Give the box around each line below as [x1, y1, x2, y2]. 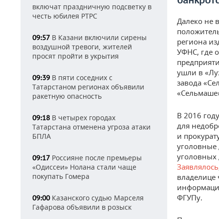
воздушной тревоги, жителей [32, 42, 132, 51]
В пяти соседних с [50, 73, 112, 82]
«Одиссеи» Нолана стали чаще [32, 162, 136, 172]
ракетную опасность [32, 91, 102, 101]
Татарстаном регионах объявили [32, 82, 144, 91]
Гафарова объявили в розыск [32, 202, 131, 212]
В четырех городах [50, 113, 115, 122]
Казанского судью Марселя [50, 193, 144, 202]
